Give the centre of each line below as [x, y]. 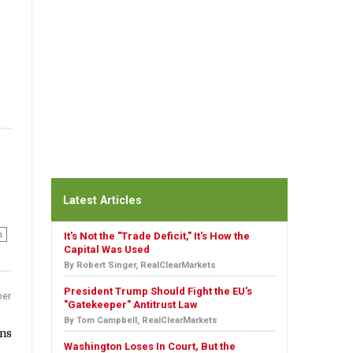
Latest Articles [102, 201]
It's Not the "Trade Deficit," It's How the [157, 236]
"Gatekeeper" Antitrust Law [131, 305]
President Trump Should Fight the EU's [158, 291]
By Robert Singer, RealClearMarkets [140, 265]
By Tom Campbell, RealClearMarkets [141, 320]
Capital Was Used [107, 249]
